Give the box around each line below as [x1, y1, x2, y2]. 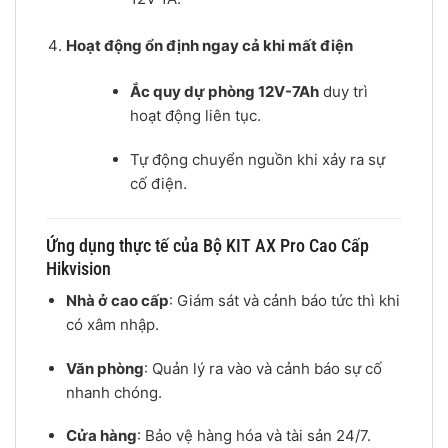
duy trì [319, 82, 369, 102]
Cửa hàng [65, 426, 137, 446]
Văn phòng [65, 358, 144, 378]
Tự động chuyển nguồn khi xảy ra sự [130, 149, 386, 169]
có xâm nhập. [65, 315, 159, 335]
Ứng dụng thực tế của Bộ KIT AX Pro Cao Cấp [46, 235, 369, 257]
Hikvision [46, 258, 111, 280]
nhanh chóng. [65, 382, 162, 402]
